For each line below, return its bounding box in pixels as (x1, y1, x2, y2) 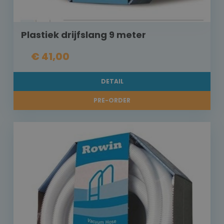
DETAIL (100, 77, 123, 86)
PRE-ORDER (93, 96, 130, 105)
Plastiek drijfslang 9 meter (21, 28, 146, 41)
